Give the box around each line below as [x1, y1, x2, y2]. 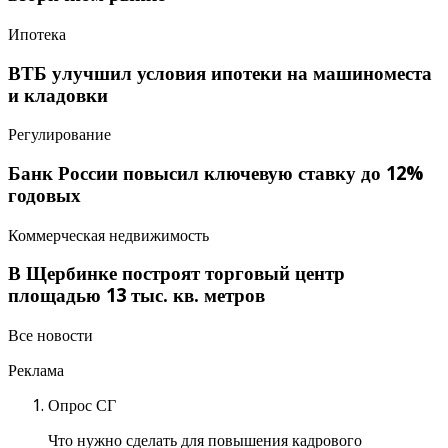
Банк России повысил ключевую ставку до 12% [8, 162, 423, 184]
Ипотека [8, 24, 66, 44]
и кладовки [8, 84, 108, 106]
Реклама [8, 361, 64, 381]
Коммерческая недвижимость [8, 225, 209, 245]
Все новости [8, 326, 93, 346]
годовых [8, 184, 81, 206]
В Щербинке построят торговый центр [8, 263, 345, 285]
